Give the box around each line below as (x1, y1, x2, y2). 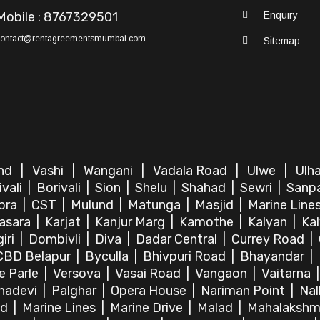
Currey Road (231, 231, 307, 247)
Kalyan (248, 214, 290, 230)
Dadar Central (136, 231, 220, 247)
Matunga (128, 197, 184, 213)
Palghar (51, 283, 99, 299)
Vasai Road (115, 266, 184, 281)
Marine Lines (22, 300, 99, 316)
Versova (53, 266, 104, 281)
